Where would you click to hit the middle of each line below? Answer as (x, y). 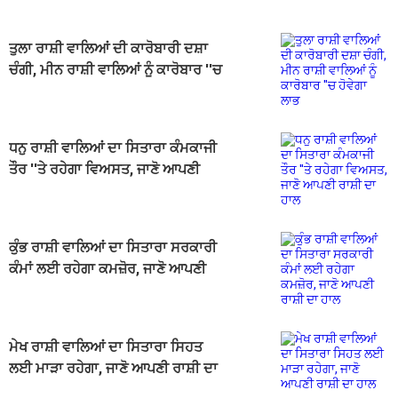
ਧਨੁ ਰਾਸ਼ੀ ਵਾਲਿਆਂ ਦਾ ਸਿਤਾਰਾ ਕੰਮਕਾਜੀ (113, 147)
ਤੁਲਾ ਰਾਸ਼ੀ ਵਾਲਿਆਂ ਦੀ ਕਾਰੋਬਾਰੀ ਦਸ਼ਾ (108, 48)
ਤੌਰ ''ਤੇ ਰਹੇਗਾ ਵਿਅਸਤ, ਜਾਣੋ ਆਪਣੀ (104, 169)
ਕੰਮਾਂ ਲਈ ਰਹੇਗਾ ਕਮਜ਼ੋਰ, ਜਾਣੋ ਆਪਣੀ (107, 268)
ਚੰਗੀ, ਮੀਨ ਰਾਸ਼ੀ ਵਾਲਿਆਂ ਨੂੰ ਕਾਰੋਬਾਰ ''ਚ (115, 69)
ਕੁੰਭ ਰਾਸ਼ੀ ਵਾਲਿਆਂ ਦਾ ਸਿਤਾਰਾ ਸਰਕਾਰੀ (113, 247)
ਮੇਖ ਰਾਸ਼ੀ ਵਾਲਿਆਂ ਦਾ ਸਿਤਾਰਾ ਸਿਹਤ (106, 346)
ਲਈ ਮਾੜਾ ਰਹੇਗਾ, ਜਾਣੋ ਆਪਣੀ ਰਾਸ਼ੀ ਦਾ (113, 368)
